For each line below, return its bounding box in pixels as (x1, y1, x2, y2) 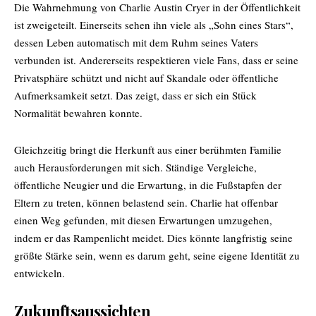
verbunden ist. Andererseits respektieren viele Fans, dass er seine (14, 52, 298, 67)
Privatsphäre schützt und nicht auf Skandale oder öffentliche (14, 70, 279, 85)
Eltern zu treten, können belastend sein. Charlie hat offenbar (14, 195, 278, 209)
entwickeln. (14, 265, 65, 280)
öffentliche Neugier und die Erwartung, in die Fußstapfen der (14, 177, 281, 192)
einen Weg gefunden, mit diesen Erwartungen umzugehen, (14, 212, 272, 227)
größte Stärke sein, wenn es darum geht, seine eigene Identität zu (14, 248, 300, 262)
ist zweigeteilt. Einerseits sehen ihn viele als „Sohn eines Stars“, (14, 17, 293, 32)
